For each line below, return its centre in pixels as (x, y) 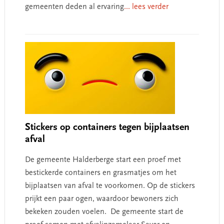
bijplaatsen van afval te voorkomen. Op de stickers (110, 186)
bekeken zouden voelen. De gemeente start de (104, 212)
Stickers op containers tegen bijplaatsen (107, 127)
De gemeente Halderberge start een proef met (103, 160)
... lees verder (146, 7)
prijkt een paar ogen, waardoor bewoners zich (101, 199)
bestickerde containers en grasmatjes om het (100, 173)
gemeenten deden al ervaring (74, 7)
